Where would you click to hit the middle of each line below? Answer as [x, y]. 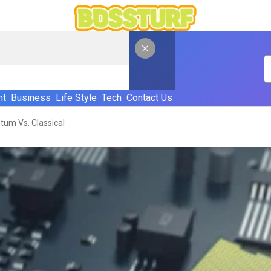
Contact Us [149, 97]
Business [31, 97]
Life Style [76, 97]
